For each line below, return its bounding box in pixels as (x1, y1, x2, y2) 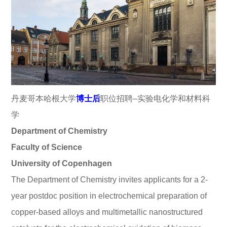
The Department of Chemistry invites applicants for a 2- (11, 175, 208, 184)
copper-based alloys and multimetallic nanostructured (11, 207, 203, 216)
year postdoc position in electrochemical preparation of (11, 191, 207, 200)
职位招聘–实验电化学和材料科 (100, 94, 211, 103)
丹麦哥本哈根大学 (11, 94, 77, 103)
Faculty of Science (11, 142, 83, 152)
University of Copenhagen (11, 159, 112, 168)
